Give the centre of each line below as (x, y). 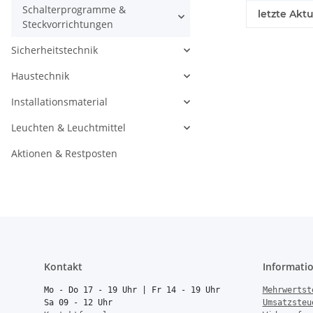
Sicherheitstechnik (54, 50)
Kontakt (63, 267)
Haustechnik (40, 76)
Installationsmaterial (59, 102)
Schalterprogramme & (74, 9)
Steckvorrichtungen (68, 24)
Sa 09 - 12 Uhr (78, 303)
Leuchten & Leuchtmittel (68, 128)
